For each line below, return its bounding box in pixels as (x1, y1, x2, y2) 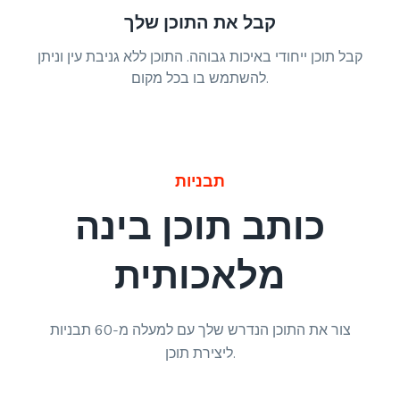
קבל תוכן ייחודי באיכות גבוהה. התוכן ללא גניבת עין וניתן (37, 47, 362, 68)
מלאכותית (114, 251, 286, 303)
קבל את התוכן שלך (124, 11, 276, 36)
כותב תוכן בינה (75, 202, 325, 254)
